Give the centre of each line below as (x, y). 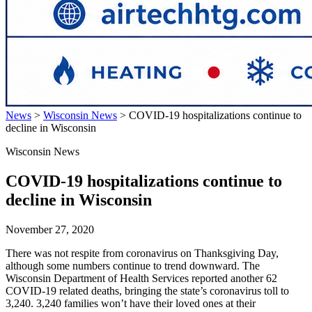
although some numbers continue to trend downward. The (133, 265)
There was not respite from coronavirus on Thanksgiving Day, (142, 253)
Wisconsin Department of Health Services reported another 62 (141, 278)
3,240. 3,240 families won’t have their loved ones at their (131, 303)
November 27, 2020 (50, 229)
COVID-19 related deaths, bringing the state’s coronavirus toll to (147, 290)
